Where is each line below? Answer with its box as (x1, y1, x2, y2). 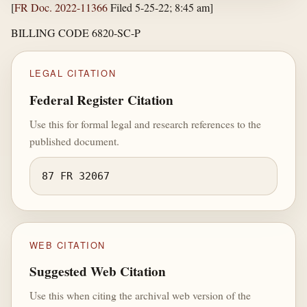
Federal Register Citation (29, 90, 173, 110)
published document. (29, 133, 119, 148)
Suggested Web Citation (29, 261, 166, 281)
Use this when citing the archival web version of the (29, 288, 251, 303)
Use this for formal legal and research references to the (29, 116, 261, 131)
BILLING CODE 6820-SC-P (11, 25, 140, 40)
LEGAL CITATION (29, 66, 116, 80)
